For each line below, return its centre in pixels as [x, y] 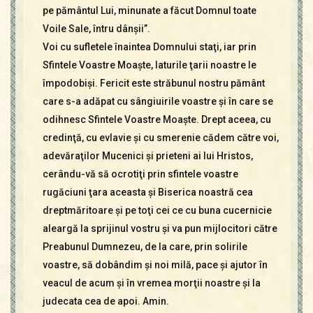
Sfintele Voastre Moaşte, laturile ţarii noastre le [149, 65]
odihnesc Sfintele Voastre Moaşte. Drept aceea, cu [156, 119]
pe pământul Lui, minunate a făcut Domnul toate [149, 10]
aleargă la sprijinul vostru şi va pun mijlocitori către [160, 228]
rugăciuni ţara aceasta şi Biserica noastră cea [147, 192]
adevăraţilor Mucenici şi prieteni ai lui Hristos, [147, 155]
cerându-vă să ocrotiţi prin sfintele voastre [140, 174]
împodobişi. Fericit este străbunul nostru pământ [153, 83]
